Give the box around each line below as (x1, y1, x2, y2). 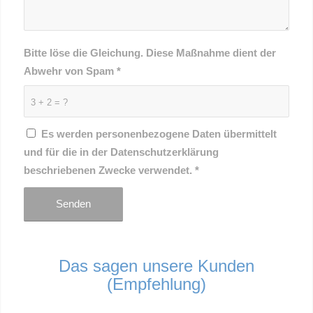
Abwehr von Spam (23, 65, 117, 77)
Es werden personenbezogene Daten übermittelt (41, 128, 277, 140)
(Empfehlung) (106, 274, 206, 293)
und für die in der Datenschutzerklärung (23, 146, 219, 158)
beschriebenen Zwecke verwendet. (23, 164, 195, 176)
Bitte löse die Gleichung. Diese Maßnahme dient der (23, 47, 276, 59)
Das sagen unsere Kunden (58, 256, 254, 275)
